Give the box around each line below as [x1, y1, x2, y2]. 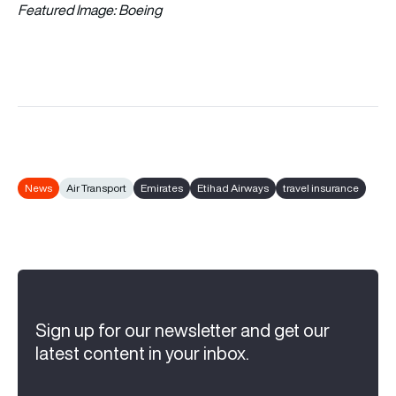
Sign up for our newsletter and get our [35, 317, 330, 342]
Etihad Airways [197, 179, 269, 195]
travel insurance [283, 179, 359, 195]
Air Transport [66, 179, 126, 195]
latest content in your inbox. [35, 340, 249, 365]
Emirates [141, 179, 183, 195]
